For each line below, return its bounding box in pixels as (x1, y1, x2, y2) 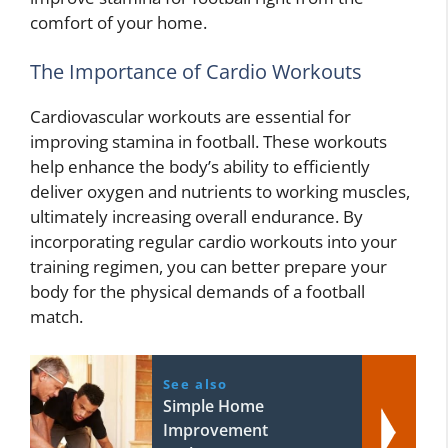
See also (162, 374, 228, 393)
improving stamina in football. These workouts (30, 130, 387, 154)
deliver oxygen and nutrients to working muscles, (30, 180, 410, 204)
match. (30, 305, 83, 329)
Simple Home (162, 394, 264, 417)
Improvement (162, 418, 268, 441)
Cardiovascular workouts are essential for (30, 105, 351, 129)
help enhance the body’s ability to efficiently (30, 155, 370, 179)
